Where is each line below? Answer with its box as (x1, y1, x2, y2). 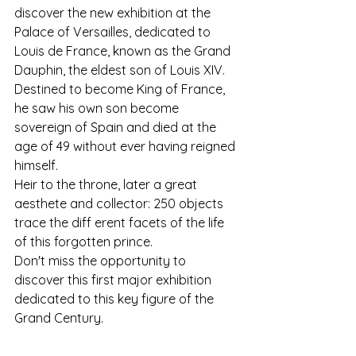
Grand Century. (14, 310, 103, 326)
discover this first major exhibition (14, 272, 215, 288)
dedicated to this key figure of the (14, 291, 217, 307)
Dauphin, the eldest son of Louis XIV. (14, 62, 228, 78)
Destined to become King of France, (14, 81, 228, 97)
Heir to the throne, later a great (14, 176, 200, 192)
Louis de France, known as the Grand (14, 43, 234, 59)
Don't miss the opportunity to (14, 253, 189, 269)
